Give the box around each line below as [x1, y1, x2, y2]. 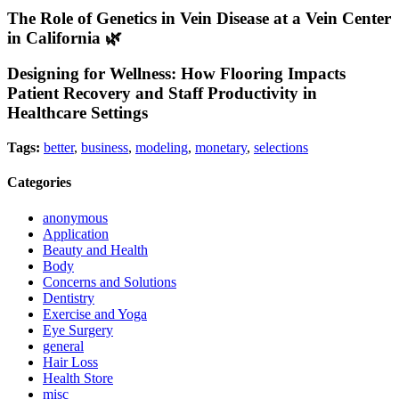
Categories [7, 175, 71, 191]
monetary [195, 140, 247, 156]
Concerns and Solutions [43, 273, 176, 289]
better [44, 140, 74, 156]
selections [254, 140, 308, 156]
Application [43, 225, 109, 241]
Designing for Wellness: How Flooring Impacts [7, 64, 346, 84]
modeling [135, 140, 188, 156]
